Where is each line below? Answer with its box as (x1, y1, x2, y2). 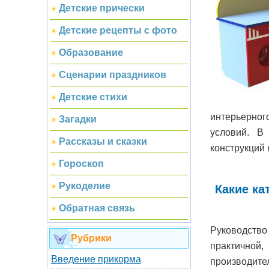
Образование (58, 47, 123, 58)
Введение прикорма (50, 254, 141, 264)
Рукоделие (58, 181, 110, 191)
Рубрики (70, 233, 112, 243)
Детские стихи (58, 92, 127, 102)
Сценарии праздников (58, 70, 166, 80)
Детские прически (58, 3, 145, 13)
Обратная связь (58, 203, 135, 213)
